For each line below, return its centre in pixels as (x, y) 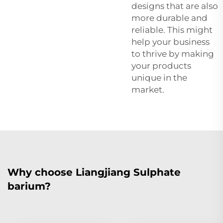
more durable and (169, 18)
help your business (170, 42)
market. (148, 89)
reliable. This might (172, 30)
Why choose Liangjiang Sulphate (94, 172)
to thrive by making (173, 54)
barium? (29, 186)
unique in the (159, 77)
